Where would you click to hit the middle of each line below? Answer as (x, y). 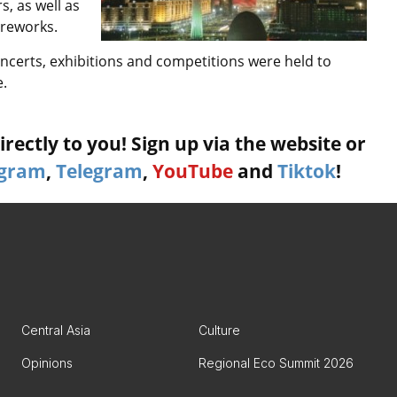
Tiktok (307, 171)
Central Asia (56, 330)
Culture (219, 330)
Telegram (99, 171)
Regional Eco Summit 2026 (276, 363)
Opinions (47, 363)
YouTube (193, 171)
